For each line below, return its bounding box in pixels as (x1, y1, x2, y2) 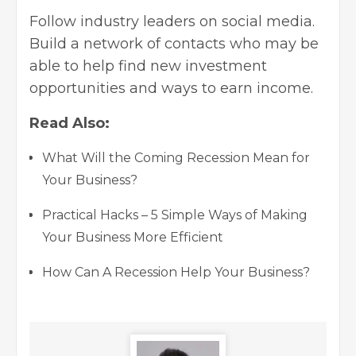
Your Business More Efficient (42, 229, 223, 245)
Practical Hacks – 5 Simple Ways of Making (42, 207, 308, 222)
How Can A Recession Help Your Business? (42, 264, 310, 280)
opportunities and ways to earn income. (29, 79, 313, 97)
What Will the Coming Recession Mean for (42, 149, 310, 165)
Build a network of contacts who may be (29, 34, 319, 52)
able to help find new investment (29, 56, 267, 75)
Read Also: (29, 114, 110, 132)
